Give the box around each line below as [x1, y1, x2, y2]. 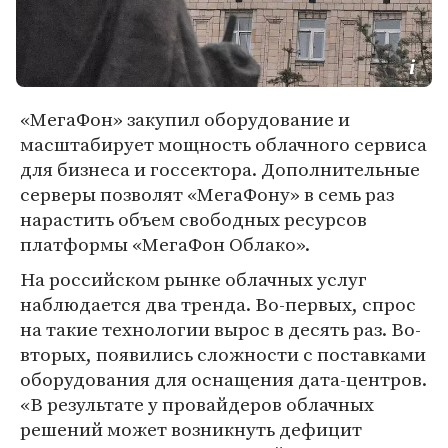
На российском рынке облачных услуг [20, 266, 367, 292]
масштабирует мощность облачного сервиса [20, 131, 427, 157]
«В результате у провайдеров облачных [20, 391, 374, 417]
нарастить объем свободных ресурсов [20, 206, 367, 232]
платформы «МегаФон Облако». [20, 231, 310, 257]
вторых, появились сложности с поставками [20, 341, 426, 367]
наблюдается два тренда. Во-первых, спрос [20, 291, 416, 317]
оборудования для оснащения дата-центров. [20, 366, 427, 392]
